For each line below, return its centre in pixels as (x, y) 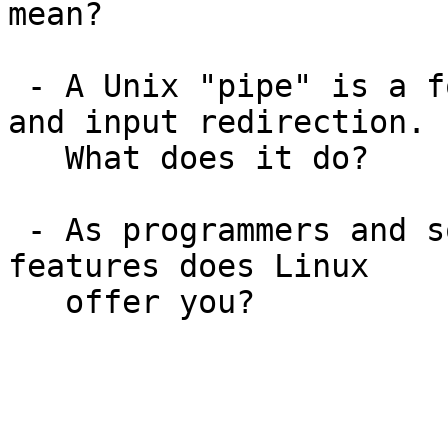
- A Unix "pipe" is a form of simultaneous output (17, 86)
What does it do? (36, 158)
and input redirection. (217, 122)
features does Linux (188, 266)
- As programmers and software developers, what (17, 230)
